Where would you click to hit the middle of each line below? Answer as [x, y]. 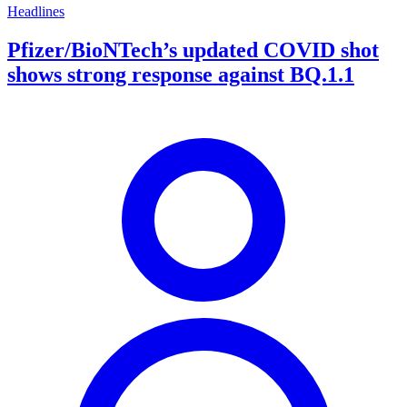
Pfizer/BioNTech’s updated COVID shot [193, 50]
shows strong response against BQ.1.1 [181, 75]
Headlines [36, 12]
